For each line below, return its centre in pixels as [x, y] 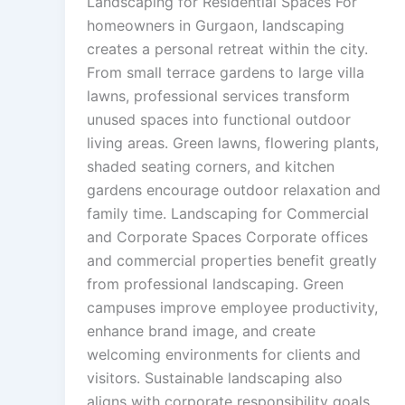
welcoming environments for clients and [224, 355]
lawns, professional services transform [218, 96]
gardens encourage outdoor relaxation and [234, 190]
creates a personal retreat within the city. [227, 49]
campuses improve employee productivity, [232, 308]
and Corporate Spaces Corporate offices [227, 237]
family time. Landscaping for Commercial [228, 214]
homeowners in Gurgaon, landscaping [216, 26]
